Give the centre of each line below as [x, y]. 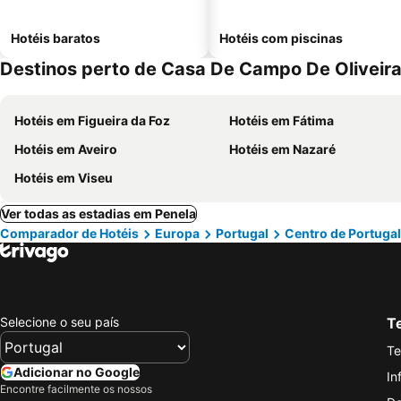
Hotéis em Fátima [282, 120]
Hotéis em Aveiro [66, 149]
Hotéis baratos [55, 38]
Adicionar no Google [77, 371]
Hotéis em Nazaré [282, 149]
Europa [177, 233]
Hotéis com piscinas [281, 38]
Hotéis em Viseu [64, 178]
